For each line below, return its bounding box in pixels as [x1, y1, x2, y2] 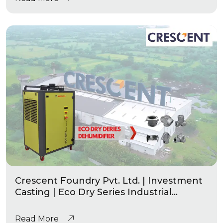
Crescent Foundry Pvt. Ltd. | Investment [15, 175, 203, 186]
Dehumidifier [15, 198, 76, 209]
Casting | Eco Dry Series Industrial [15, 186, 172, 198]
